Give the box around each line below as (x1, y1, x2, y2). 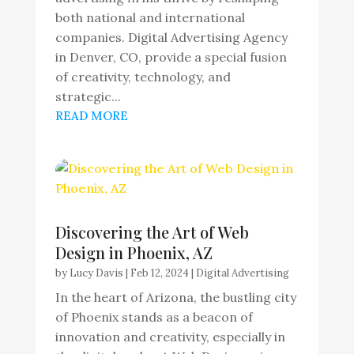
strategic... (55, 88, 121, 104)
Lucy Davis (69, 266, 123, 280)
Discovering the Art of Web (55, 221, 249, 243)
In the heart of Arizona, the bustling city (55, 289, 296, 305)
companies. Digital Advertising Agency (55, 29, 288, 45)
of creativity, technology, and (55, 69, 231, 85)
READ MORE (55, 108, 128, 123)
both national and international (55, 9, 245, 25)
